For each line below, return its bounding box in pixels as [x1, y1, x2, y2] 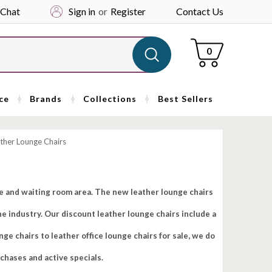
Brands [30, 93, 63, 104]
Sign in [68, 5, 95, 17]
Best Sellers [157, 93, 213, 104]
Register [110, 5, 146, 17]
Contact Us [175, 5, 223, 17]
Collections [83, 93, 137, 104]
